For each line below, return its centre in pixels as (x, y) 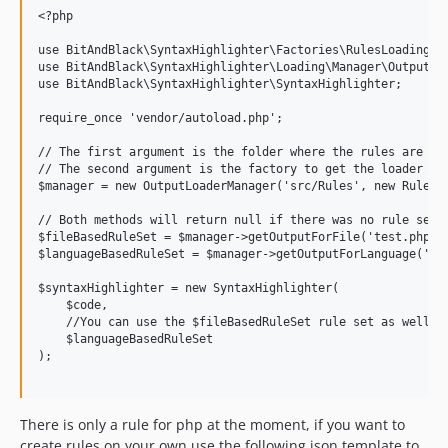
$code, (73, 304)
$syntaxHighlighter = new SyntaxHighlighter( (188, 287)
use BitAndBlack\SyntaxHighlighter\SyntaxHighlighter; (220, 83)
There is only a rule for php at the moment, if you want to (212, 424)
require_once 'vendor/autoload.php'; (160, 117)
